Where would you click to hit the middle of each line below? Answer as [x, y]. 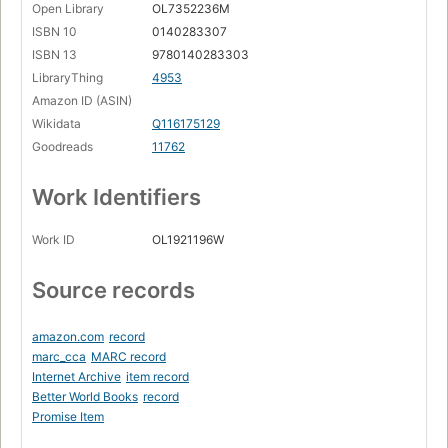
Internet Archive [76, 377]
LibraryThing [67, 78]
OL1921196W [188, 240]
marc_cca [59, 357]
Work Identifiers [116, 197]
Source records [113, 290]
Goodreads [62, 147]
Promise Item [68, 417]
